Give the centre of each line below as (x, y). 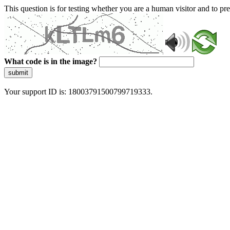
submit (18, 73)
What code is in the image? (51, 61)
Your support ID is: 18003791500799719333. (78, 92)
